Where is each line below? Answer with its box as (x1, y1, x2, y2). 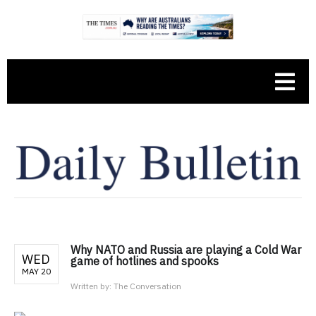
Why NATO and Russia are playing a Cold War (71, 242, 301, 257)
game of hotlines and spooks (71, 253, 219, 268)
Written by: (71, 280, 114, 291)
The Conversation (114, 280, 181, 291)
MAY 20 (22, 265, 51, 276)
